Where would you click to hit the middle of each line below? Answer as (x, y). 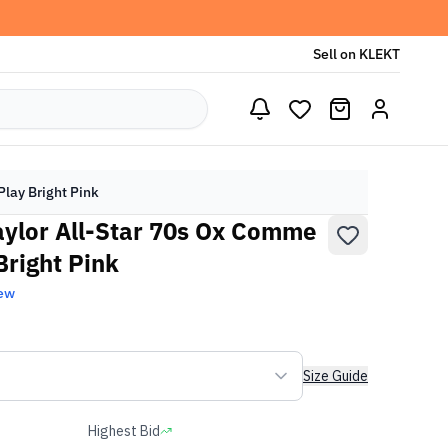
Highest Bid (124, 431)
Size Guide (335, 376)
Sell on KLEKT (356, 54)
